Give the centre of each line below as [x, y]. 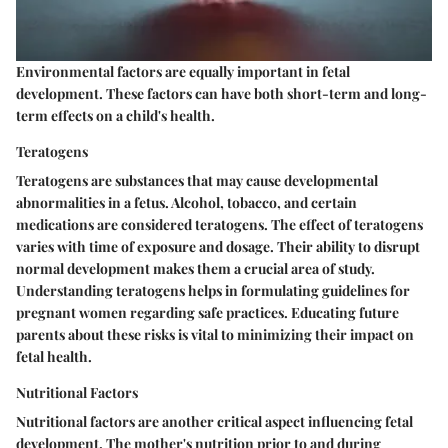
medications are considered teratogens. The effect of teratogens [219, 225]
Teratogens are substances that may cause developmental [197, 181]
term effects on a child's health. [115, 116]
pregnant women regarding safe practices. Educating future [207, 313]
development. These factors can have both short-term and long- [221, 94]
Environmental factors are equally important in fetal [183, 72]
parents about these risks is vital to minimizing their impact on [215, 335]
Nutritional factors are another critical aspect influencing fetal [214, 422]
